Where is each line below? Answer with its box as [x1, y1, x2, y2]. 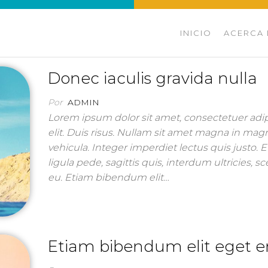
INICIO [180, 28, 212, 38]
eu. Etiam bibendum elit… [48, 172, 170, 183]
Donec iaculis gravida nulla [48, 69, 258, 88]
